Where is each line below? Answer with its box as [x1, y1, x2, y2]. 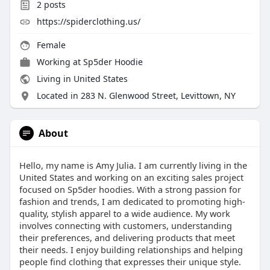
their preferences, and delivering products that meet [19, 231, 235, 244]
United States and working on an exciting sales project [19, 171, 243, 184]
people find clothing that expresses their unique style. [19, 256, 241, 268]
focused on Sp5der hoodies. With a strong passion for [19, 183, 241, 196]
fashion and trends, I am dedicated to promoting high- [19, 195, 245, 208]
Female [34, 39, 66, 51]
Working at [36, 56, 83, 68]
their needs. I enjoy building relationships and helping [19, 243, 243, 256]
